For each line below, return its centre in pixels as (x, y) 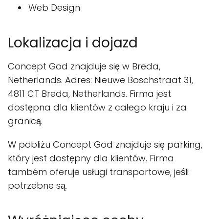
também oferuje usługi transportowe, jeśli (98, 172)
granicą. (25, 121)
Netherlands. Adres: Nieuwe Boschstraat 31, (100, 80)
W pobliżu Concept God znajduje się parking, (105, 145)
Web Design (54, 8)
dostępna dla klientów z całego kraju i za (97, 108)
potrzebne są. (37, 186)
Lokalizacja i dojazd (73, 43)
